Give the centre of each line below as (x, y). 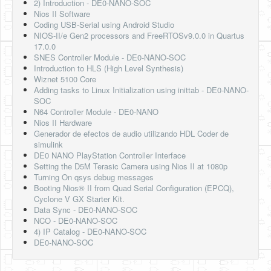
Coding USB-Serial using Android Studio (104, 24)
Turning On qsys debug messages (94, 177)
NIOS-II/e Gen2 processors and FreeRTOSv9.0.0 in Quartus (139, 35)
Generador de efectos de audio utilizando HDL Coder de (131, 133)
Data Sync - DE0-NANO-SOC (86, 210)
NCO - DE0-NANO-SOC (76, 220)
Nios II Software (62, 14)
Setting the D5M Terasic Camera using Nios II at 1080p (131, 166)
